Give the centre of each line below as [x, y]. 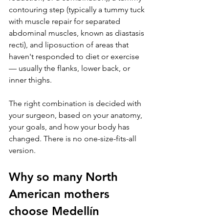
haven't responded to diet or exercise [75, 57]
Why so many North [65, 177]
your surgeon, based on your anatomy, [77, 115]
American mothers [61, 194]
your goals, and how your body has [70, 127]
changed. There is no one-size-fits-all [74, 139]
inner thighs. [30, 80]
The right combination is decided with [76, 104]
